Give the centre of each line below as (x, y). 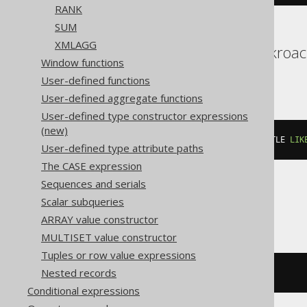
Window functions (83, 62)
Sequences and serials (94, 184)
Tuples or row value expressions (119, 255)
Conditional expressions (84, 291)
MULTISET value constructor (109, 237)
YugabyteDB (168, 73)
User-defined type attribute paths (122, 148)
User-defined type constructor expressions (145, 116)
